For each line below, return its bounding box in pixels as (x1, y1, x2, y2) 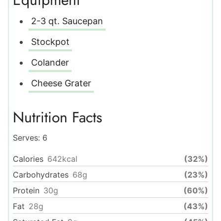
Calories (13, 154, 43, 164)
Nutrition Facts (13, 107, 102, 128)
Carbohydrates (13, 170, 69, 180)
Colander (31, 57, 69, 68)
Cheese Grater (31, 78, 91, 89)
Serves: (13, 133, 42, 143)
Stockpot (31, 37, 70, 47)
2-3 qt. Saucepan (31, 16, 103, 27)
